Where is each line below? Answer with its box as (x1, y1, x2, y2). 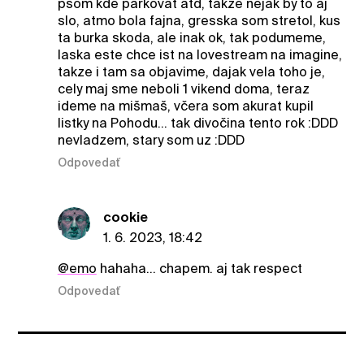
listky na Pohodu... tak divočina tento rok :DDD (57, 115, 338, 132)
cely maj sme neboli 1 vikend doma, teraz (57, 81, 310, 97)
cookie (102, 209, 148, 225)
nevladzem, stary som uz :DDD (57, 132, 245, 149)
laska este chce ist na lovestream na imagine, (57, 47, 342, 63)
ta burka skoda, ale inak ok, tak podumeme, (57, 30, 326, 46)
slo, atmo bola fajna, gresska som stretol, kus (57, 13, 340, 29)
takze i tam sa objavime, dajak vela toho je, (57, 64, 325, 80)
